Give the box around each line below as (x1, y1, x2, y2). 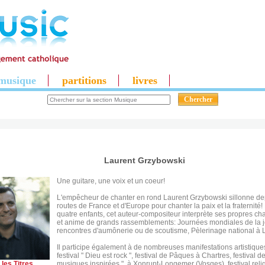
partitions (62, 75, 106, 86)
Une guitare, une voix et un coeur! (57, 177, 165, 185)
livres (132, 75, 157, 86)
